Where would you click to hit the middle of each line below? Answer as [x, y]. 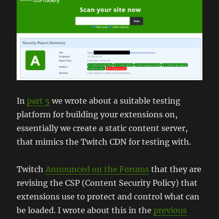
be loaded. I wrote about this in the [85, 210]
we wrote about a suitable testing [115, 100]
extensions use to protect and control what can [108, 196]
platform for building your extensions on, [97, 114]
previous [170, 210]
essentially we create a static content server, [102, 128]
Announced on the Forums [98, 169]
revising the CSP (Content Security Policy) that [107, 183]
